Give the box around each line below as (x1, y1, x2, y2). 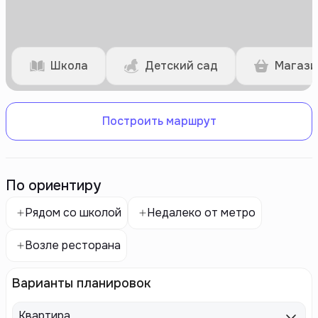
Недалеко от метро (147, 205, 256, 220)
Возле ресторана (25, 238, 121, 253)
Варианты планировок (12, 275, 151, 291)
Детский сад (145, 58, 218, 73)
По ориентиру (6, 177, 101, 194)
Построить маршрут (102, 114, 216, 128)
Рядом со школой (25, 205, 121, 220)
